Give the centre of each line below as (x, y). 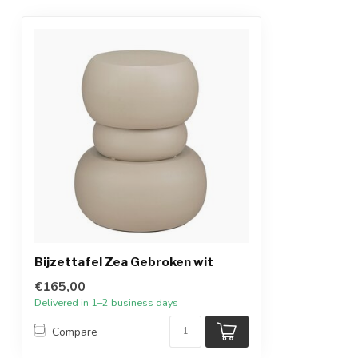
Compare (75, 332)
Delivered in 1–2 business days (106, 302)
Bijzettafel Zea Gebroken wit (124, 262)
